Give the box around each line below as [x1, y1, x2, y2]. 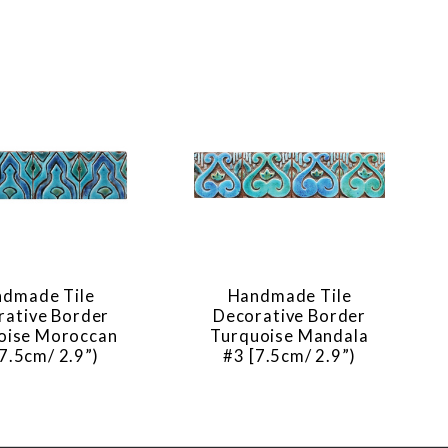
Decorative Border [212, 306, 366, 327]
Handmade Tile [227, 286, 352, 307]
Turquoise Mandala [210, 326, 369, 347]
